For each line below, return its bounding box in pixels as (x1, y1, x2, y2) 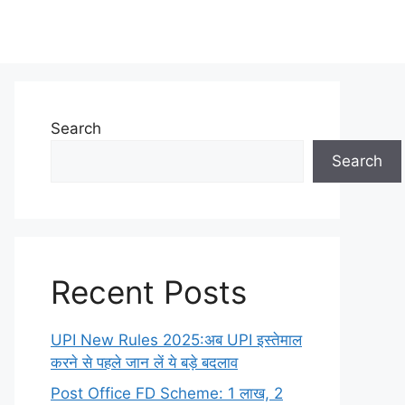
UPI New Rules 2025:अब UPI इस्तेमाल (51, 331, 302, 349)
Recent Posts (51, 273, 247, 311)
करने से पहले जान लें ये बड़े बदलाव (51, 353, 238, 372)
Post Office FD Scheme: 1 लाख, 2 (51, 383, 283, 402)
